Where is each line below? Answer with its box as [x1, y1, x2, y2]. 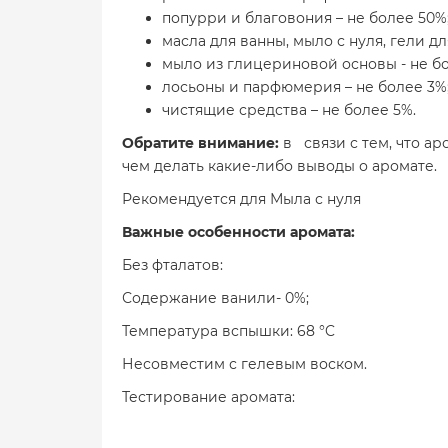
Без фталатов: [122, 256, 223, 274]
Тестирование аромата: [122, 388, 295, 406]
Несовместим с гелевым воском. [122, 355, 367, 373]
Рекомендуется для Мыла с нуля [122, 190, 361, 208]
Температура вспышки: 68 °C [122, 322, 335, 340]
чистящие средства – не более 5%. [162, 101, 416, 119]
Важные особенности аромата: [122, 223, 363, 241]
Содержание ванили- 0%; [122, 289, 309, 307]
